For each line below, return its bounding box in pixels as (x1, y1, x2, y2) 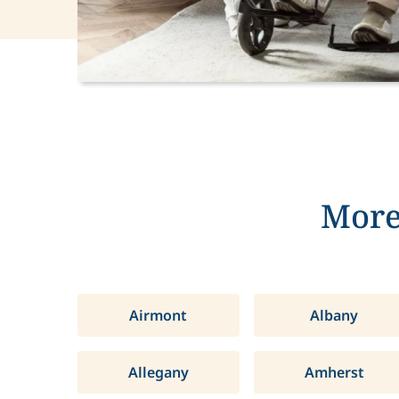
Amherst (304, 362, 364, 382)
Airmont (129, 305, 188, 325)
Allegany (127, 362, 189, 382)
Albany (310, 305, 359, 325)
